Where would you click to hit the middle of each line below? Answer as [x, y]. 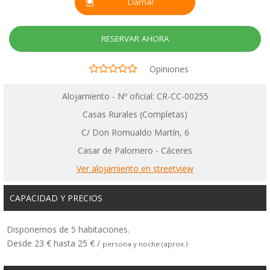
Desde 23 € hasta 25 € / [55, 243]
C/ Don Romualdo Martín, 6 [135, 133]
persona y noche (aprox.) [145, 244]
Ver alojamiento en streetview [135, 169]
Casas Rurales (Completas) [135, 115]
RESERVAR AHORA [135, 38]
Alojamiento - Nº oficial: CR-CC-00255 [135, 96]
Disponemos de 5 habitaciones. [68, 230]
